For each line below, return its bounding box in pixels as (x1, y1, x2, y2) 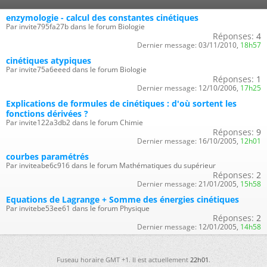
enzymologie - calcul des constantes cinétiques (6, 11, 198, 23)
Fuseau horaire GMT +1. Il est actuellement (57, 254, 190, 264)
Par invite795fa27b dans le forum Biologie (6, 21, 145, 32)
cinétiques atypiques (6, 54, 91, 66)
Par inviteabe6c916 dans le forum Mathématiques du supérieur (6, 160, 216, 170)
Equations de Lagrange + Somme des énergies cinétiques (6, 193, 239, 205)
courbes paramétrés (6, 150, 89, 162)
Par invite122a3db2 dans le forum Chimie (6, 117, 143, 128)
